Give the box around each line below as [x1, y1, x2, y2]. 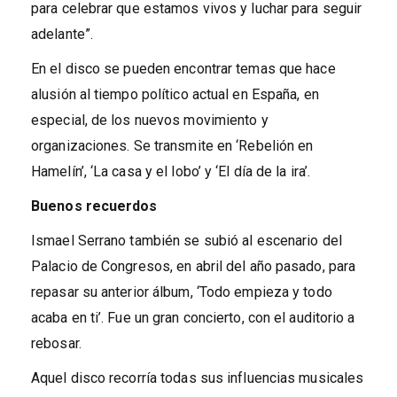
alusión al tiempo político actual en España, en [31, 85, 319, 103]
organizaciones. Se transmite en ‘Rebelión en [31, 136, 314, 154]
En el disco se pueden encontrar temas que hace [31, 59, 336, 77]
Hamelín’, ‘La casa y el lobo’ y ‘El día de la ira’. [31, 162, 311, 180]
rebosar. [31, 334, 82, 352]
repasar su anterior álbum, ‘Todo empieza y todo [31, 283, 332, 300]
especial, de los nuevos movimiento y [31, 111, 269, 128]
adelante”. [31, 25, 93, 43]
